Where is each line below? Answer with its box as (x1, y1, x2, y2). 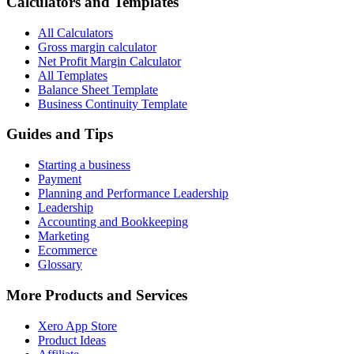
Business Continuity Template (38, 96, 187, 111)
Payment (38, 172, 81, 186)
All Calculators (38, 25, 113, 40)
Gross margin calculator (38, 40, 156, 54)
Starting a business (38, 158, 130, 172)
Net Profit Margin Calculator (38, 54, 181, 68)
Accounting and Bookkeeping (38, 215, 188, 229)
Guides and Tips (6, 126, 113, 143)
